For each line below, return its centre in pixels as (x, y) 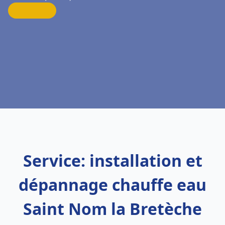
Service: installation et (113, 160)
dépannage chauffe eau (113, 185)
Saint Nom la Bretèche (113, 209)
